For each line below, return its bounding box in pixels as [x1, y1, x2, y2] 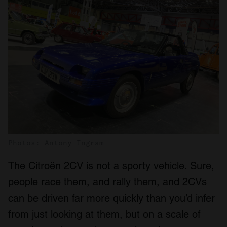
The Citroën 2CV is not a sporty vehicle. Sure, [8, 160, 214, 172]
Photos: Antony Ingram [8, 138, 104, 148]
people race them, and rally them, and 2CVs [8, 176, 207, 188]
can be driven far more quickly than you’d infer [8, 192, 215, 205]
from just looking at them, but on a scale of [8, 208, 201, 221]
